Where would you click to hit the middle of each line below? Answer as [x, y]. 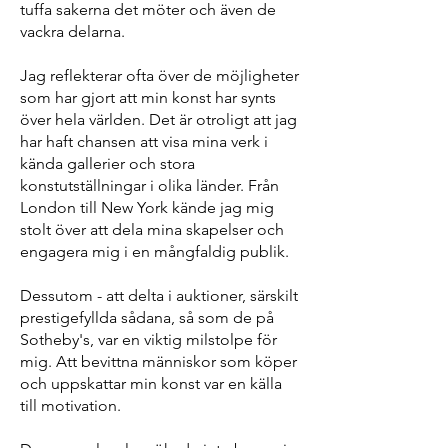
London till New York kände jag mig [147, 207]
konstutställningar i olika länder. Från [149, 185]
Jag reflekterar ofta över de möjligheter [159, 75]
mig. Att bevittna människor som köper [158, 361]
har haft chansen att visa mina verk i [144, 141]
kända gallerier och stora [107, 163]
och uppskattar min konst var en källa [151, 383]
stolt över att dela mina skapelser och [152, 229]
